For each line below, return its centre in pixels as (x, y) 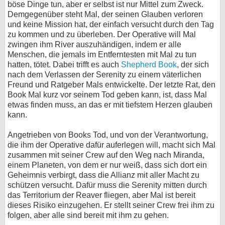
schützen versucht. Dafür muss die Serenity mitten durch (107, 185)
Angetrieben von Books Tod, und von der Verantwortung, (108, 135)
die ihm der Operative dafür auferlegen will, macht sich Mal (111, 145)
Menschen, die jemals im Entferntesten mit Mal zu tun (102, 54)
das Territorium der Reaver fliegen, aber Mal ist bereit (101, 195)
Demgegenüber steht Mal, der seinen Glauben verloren (105, 14)
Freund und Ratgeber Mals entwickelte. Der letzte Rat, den (111, 85)
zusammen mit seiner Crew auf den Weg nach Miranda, (106, 155)
